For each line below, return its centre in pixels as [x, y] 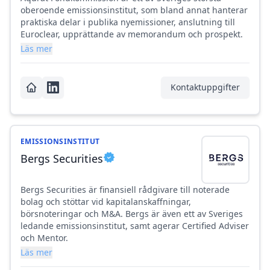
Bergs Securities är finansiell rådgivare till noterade [125, 190]
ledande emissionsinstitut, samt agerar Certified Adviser [135, 226]
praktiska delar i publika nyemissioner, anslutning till [128, 22]
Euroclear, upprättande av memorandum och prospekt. [132, 34]
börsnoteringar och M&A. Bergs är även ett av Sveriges [132, 214]
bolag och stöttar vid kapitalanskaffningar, [106, 202]
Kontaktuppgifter [205, 87]
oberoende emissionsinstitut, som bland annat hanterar [134, 10]
